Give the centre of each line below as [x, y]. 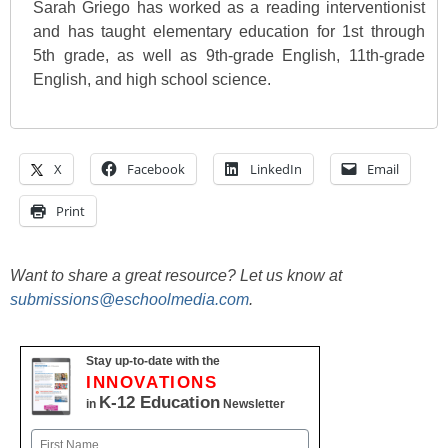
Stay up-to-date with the [153, 361]
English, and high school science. [152, 80]
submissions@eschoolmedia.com [129, 300]
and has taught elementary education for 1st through [229, 32]
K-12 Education [159, 403]
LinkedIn [276, 169]
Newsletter [252, 404]
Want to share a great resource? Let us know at [176, 276]
